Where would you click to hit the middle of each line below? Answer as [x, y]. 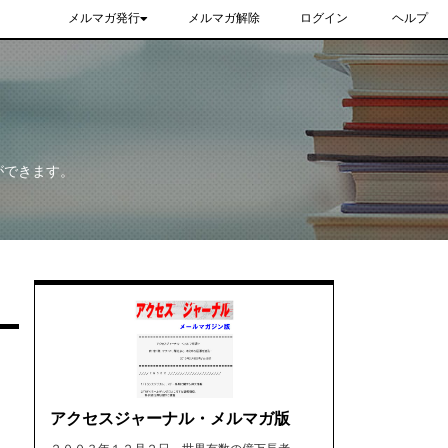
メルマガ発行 [104, 18]
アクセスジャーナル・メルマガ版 [169, 419]
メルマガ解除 [224, 18]
